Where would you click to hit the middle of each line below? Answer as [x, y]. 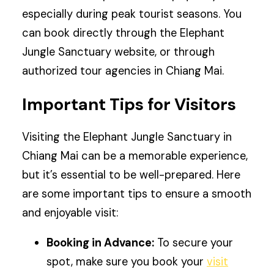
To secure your [194, 243]
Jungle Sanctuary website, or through [119, 52]
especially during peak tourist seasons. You [132, 14]
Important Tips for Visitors [129, 104]
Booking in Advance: [101, 243]
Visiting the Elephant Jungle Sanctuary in [127, 137]
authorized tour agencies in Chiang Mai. [123, 71]
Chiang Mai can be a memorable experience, [135, 156]
